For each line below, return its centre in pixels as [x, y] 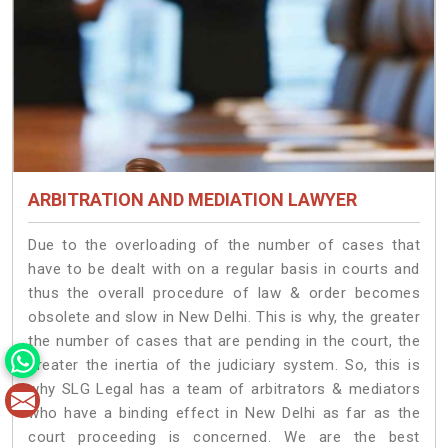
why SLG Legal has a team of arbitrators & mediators [224, 388]
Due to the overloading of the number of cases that [224, 244]
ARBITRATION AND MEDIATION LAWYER [192, 199]
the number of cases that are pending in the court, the [224, 340]
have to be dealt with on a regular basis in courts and [224, 268]
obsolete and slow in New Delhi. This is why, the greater [224, 316]
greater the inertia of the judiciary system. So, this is [224, 364]
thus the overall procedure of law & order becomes [224, 292]
